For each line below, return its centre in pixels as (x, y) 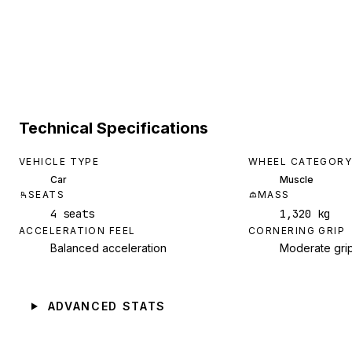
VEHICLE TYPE (59, 161)
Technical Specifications (114, 128)
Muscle (297, 179)
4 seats (72, 213)
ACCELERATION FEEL (77, 230)
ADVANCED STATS (107, 306)
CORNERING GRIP (297, 230)
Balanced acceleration (108, 247)
